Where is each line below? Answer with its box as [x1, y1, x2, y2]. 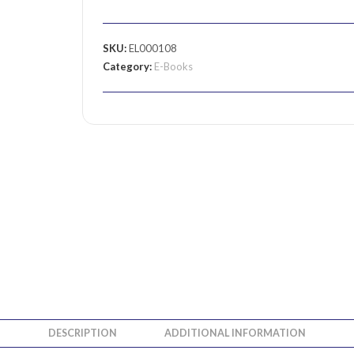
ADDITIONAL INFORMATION [164, 327, 306, 339]
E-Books [154, 60, 193, 73]
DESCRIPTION [48, 327, 117, 339]
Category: [103, 60, 154, 73]
